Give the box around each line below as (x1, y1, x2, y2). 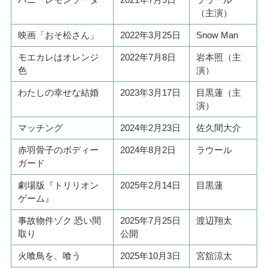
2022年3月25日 (120, 29, 181, 40)
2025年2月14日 (120, 179, 181, 190)
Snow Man (196, 29, 239, 40)
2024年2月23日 (120, 122, 181, 133)
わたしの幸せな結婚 (18, 87, 99, 98)
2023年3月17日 (120, 87, 181, 98)
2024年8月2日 (120, 144, 176, 155)
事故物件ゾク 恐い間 (18, 215, 102, 226)
